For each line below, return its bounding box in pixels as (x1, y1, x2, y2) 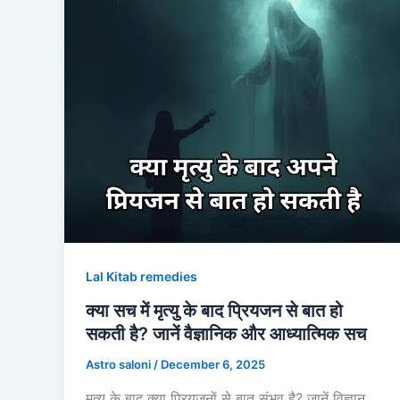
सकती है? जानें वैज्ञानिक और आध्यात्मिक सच (86, 322, 366, 345)
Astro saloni (86, 356, 154, 371)
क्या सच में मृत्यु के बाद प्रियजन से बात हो (86, 299, 343, 321)
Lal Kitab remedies (86, 269, 197, 285)
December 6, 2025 (161, 356, 265, 371)
